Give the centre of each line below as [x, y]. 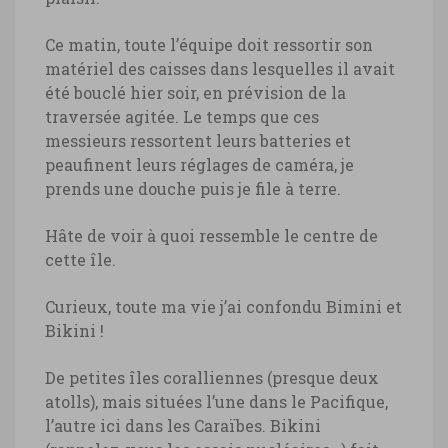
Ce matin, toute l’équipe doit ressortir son [209, 45]
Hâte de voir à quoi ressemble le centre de [211, 236]
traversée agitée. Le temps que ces [182, 117]
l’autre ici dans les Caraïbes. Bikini [183, 426]
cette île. [80, 260]
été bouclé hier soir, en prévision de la [195, 93]
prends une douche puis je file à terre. [193, 189]
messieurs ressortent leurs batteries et [198, 141]
